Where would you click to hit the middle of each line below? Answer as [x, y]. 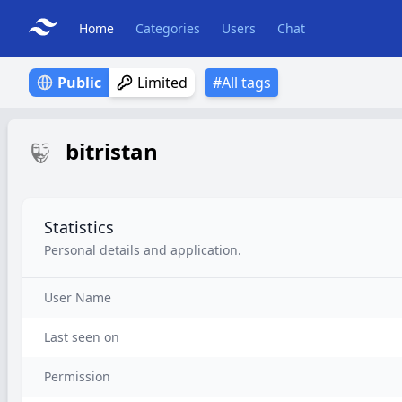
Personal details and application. [143, 250]
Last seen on [82, 337]
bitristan [112, 151]
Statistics [79, 227]
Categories [168, 28]
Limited [162, 83]
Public [79, 83]
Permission [77, 376]
